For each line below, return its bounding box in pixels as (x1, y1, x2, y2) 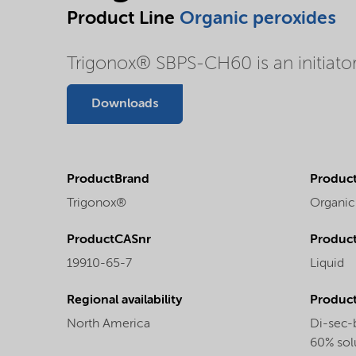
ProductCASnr (67, 234, 151, 246)
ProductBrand (67, 173, 149, 186)
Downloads (91, 98, 158, 110)
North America (67, 318, 150, 331)
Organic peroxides (180, 9, 335, 28)
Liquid (310, 257, 344, 270)
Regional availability (67, 294, 182, 307)
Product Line (67, 9, 180, 28)
